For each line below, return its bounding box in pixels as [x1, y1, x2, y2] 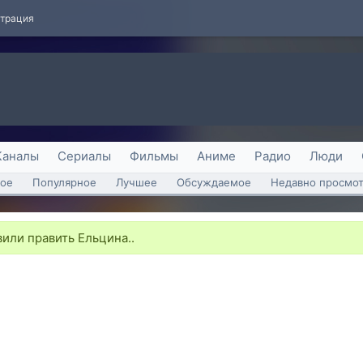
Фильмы [130, 148, 178, 164]
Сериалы [58, 148, 111, 164]
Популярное [32, 176, 96, 189]
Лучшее [116, 176, 157, 189]
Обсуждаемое [177, 176, 251, 189]
